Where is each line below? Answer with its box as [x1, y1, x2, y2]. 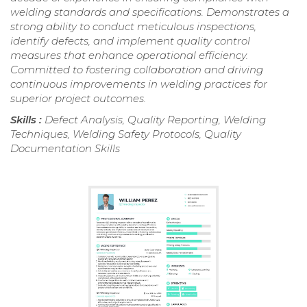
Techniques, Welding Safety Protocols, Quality [10, 127, 241, 140]
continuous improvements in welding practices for [10, 77, 267, 90]
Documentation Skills [10, 141, 120, 155]
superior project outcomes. [10, 91, 146, 105]
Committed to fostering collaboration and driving [10, 62, 263, 76]
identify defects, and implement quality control [10, 34, 250, 47]
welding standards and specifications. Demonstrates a [10, 5, 289, 19]
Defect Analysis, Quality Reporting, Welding [45, 112, 266, 126]
